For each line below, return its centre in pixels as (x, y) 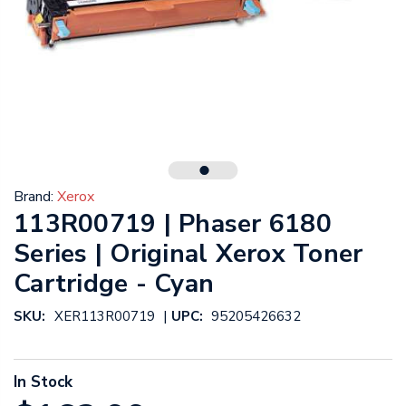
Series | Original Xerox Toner (188, 254)
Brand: (34, 197)
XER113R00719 (104, 317)
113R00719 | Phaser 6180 (173, 224)
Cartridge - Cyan (114, 284)
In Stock (43, 382)
